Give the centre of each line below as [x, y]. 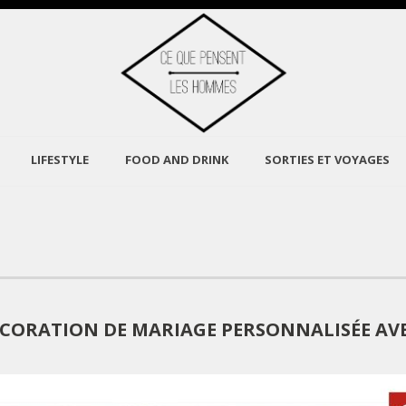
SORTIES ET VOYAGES [327, 159]
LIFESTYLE [59, 159]
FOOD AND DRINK [176, 159]
